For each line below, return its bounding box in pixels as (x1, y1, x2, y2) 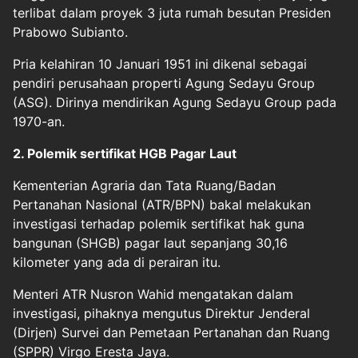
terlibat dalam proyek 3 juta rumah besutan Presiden (13, 4, 331, 21)
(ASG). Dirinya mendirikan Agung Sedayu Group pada (13, 93, 336, 110)
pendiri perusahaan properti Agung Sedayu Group (13, 74, 315, 91)
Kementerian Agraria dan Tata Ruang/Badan (13, 177, 276, 193)
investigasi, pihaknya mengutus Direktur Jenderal (13, 304, 310, 321)
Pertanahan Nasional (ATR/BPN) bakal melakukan (13, 196, 311, 213)
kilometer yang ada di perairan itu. (13, 253, 221, 270)
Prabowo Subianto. (13, 23, 128, 40)
